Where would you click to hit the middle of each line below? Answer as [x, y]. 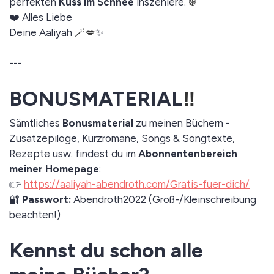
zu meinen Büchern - [182, 123]
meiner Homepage [54, 168]
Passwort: [46, 199]
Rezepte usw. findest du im [74, 153]
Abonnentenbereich [188, 153]
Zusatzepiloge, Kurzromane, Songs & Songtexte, [122, 138]
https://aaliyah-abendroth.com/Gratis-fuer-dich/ [137, 184]
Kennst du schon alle [106, 250]
